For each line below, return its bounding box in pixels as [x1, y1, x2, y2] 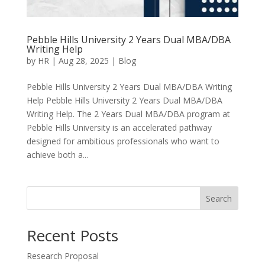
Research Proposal [26, 250, 99, 262]
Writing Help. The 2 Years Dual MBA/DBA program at [26, 108, 230, 120]
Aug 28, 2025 [58, 55, 109, 67]
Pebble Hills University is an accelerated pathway [26, 122, 212, 134]
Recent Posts [26, 225, 118, 247]
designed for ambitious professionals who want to [26, 135, 219, 147]
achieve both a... [26, 149, 88, 161]
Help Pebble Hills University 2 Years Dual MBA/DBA [26, 95, 222, 106]
